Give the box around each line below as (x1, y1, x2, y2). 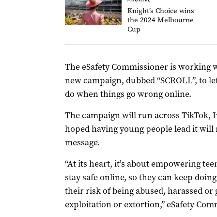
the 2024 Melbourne (127, 15, 194, 25)
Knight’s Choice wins (127, 6, 194, 15)
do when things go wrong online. (64, 88, 191, 100)
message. (64, 137, 100, 148)
